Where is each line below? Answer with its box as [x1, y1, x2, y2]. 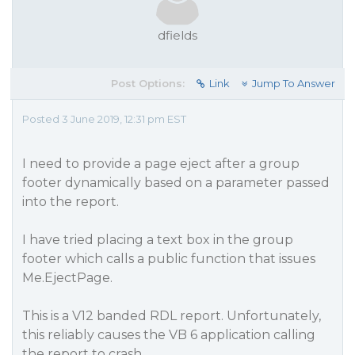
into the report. [22, 194, 119, 209]
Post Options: [111, 77, 185, 90]
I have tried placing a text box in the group [22, 232, 293, 247]
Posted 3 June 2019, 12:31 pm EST [22, 113, 186, 125]
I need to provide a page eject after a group [22, 156, 300, 171]
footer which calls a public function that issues [22, 251, 315, 266]
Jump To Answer [252, 77, 335, 90]
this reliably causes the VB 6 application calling [22, 327, 315, 342]
